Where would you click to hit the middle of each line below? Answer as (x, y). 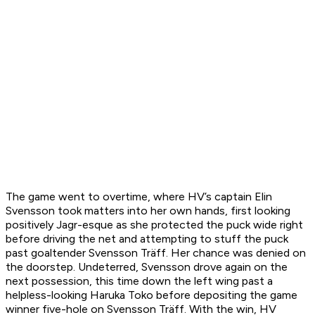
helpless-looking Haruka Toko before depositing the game (152, 295)
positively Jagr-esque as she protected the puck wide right (154, 225)
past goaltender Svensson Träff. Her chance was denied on (156, 253)
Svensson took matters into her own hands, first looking (148, 211)
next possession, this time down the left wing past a (139, 281)
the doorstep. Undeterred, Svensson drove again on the (147, 267)
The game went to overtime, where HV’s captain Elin (139, 197)
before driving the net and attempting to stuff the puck (147, 239)
